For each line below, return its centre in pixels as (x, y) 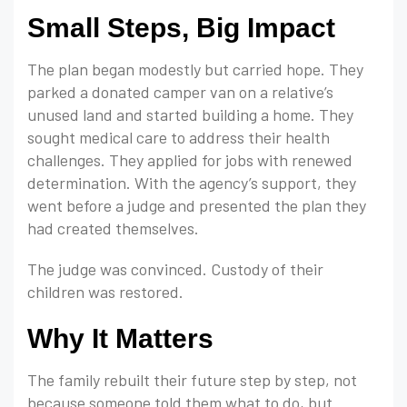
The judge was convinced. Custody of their (175, 269)
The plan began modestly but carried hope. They (195, 69)
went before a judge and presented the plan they (197, 206)
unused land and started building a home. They (190, 115)
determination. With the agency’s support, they (192, 183)
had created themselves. (113, 228)
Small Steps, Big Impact (181, 28)
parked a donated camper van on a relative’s (180, 92)
